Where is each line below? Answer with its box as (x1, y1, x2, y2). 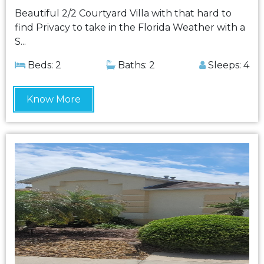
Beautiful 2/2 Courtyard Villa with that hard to (15, 8, 232, 19)
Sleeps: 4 (206, 60, 249, 71)
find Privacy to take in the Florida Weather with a (15, 22, 245, 33)
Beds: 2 (25, 60, 61, 71)
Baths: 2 (115, 60, 155, 71)
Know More (27, 94, 81, 105)
